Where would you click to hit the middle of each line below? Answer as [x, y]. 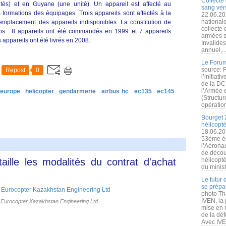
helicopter [39, 91]
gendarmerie [78, 91]
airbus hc [115, 91]
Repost [15, 70]
